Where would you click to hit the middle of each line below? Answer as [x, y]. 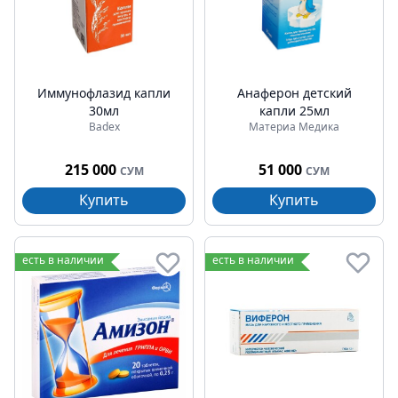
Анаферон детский [294, 93]
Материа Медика [294, 127]
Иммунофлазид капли [104, 93]
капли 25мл [294, 111]
